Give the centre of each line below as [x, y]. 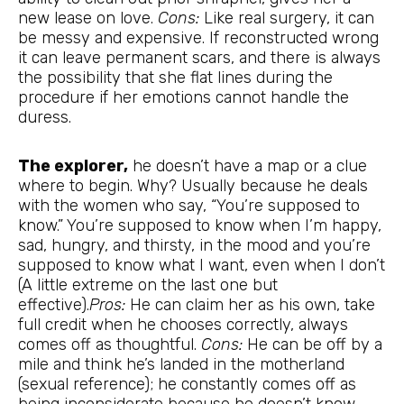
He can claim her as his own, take [250, 304]
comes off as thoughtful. [110, 344]
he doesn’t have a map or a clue [248, 165]
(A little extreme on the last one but [148, 285]
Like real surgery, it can [287, 18]
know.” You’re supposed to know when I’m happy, [200, 225]
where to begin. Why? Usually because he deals [193, 185]
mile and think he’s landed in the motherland [181, 364]
